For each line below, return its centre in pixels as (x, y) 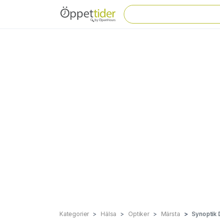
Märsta (170, 214)
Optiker (139, 214)
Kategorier (74, 214)
